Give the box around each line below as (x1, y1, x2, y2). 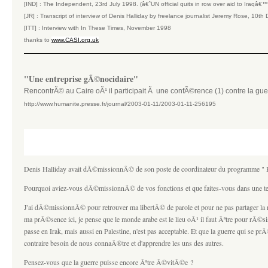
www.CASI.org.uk (51, 36, 99, 43)
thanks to (24, 36, 51, 43)
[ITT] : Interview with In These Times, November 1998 (24, 25, 171, 31)
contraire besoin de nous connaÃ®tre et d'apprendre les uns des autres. (24, 238, 224, 248)
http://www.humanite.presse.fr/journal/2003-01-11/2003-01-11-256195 (24, 100, 216, 107)
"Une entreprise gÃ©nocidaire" (24, 72, 138, 85)
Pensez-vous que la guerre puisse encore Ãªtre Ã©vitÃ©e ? (24, 257, 193, 267)
